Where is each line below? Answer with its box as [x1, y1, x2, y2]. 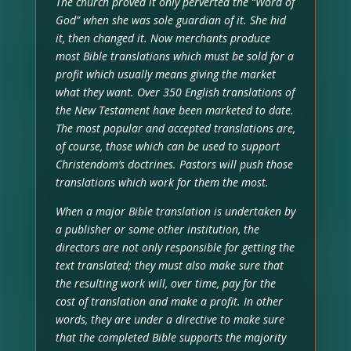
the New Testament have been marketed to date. [55, 102, 294, 118]
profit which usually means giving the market [55, 66, 276, 81]
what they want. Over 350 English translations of [55, 84, 295, 100]
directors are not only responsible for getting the [55, 239, 295, 255]
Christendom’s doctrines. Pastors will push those [55, 156, 293, 172]
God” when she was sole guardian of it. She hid [55, 12, 286, 27]
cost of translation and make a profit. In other [55, 293, 283, 309]
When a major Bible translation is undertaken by [55, 203, 295, 219]
